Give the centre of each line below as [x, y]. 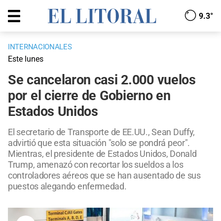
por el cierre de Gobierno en [89, 96]
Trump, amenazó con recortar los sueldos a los [96, 165]
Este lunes [26, 59]
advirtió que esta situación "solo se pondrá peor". [99, 143]
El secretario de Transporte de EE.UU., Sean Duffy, [102, 132]
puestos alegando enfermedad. [67, 186]
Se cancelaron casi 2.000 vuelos [102, 80]
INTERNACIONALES [40, 47]
